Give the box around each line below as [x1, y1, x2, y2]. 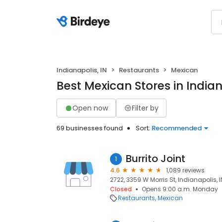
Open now [72, 103, 108, 113]
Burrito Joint [126, 152, 185, 166]
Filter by [132, 103, 159, 113]
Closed [110, 185, 132, 193]
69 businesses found [56, 123, 123, 133]
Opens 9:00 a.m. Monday [142, 185, 218, 193]
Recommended [152, 123, 202, 133]
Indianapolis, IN [56, 65, 107, 75]
